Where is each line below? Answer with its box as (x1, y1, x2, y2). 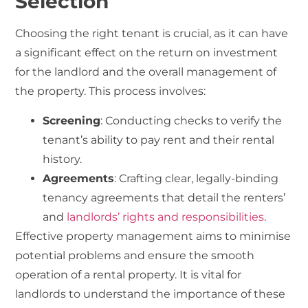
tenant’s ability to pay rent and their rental (43, 133, 275, 146)
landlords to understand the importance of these (15, 287, 286, 300)
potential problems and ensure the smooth (15, 248, 255, 262)
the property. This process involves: (15, 85, 206, 98)
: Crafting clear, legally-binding (114, 171, 279, 185)
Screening (43, 113, 101, 127)
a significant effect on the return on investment (15, 46, 278, 60)
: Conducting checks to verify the (100, 113, 283, 127)
